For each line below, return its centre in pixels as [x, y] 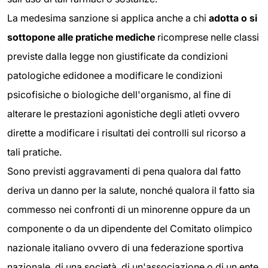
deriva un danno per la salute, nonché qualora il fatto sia [131, 191]
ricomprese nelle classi [207, 37]
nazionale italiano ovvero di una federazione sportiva [125, 248]
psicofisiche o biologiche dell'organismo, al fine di [119, 95]
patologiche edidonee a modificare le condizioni [115, 76]
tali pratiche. [34, 152]
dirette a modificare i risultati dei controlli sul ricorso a [127, 133]
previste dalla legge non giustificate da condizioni [118, 57]
